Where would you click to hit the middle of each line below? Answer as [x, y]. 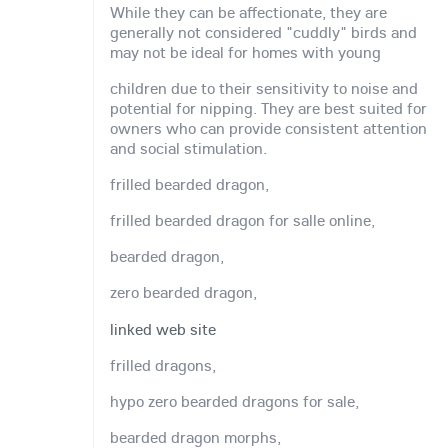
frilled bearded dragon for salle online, [242, 220]
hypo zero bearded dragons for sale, [234, 400]
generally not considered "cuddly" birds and [263, 31]
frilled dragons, [163, 364]
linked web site [163, 328]
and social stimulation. [188, 148]
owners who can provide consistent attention [268, 128]
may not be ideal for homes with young [245, 51]
